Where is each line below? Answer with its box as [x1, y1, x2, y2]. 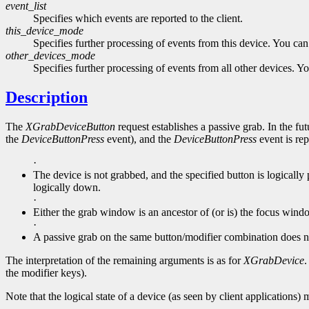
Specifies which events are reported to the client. [33, 12, 243, 25]
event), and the [104, 133, 174, 146]
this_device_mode [6, 25, 83, 37]
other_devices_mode [6, 50, 95, 62]
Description [6, 88, 88, 107]
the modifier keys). [6, 267, 87, 279]
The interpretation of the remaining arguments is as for [6, 255, 243, 267]
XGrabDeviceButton [26, 121, 115, 133]
